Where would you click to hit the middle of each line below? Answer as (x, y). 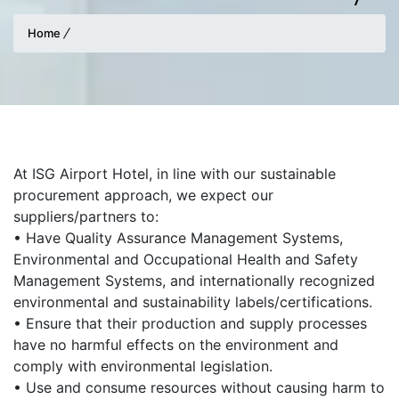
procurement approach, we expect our (143, 195)
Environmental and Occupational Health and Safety (186, 260)
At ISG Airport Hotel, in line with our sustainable (175, 174)
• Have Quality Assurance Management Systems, (178, 238)
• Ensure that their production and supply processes (190, 324)
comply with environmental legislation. (143, 366)
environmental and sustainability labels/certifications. (193, 302)
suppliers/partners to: (86, 217)
